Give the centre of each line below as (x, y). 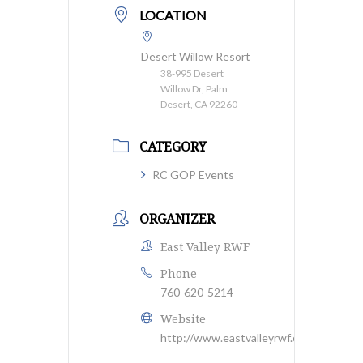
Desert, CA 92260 (199, 104)
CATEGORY (173, 147)
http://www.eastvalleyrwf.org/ (237, 337)
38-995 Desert (192, 73)
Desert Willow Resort (196, 56)
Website (183, 319)
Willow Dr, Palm (194, 89)
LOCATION (173, 15)
